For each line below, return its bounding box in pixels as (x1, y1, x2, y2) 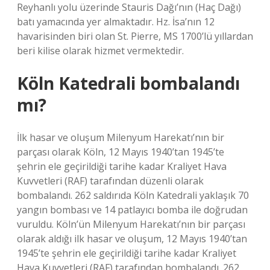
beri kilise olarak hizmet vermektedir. (17, 44, 184, 57)
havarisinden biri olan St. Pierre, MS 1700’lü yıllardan (17, 30, 253, 43)
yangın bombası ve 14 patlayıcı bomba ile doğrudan (17, 203, 248, 216)
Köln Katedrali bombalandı (17, 72, 240, 95)
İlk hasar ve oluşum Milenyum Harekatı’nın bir (17, 131, 224, 144)
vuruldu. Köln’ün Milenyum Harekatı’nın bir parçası (17, 218, 245, 231)
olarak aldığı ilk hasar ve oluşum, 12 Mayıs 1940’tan (17, 232, 247, 245)
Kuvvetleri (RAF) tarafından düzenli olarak (17, 174, 204, 187)
